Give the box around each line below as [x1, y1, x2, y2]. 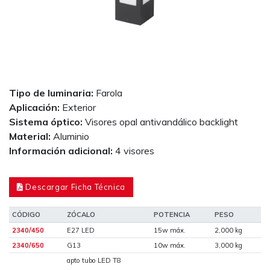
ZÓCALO [66, 210, 95, 219]
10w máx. [153, 240, 186, 250]
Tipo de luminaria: [9, 86, 96, 99]
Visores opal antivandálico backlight [85, 115, 238, 128]
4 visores [115, 144, 154, 157]
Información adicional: [9, 144, 115, 157]
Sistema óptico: [9, 115, 85, 128]
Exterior [62, 101, 96, 113]
